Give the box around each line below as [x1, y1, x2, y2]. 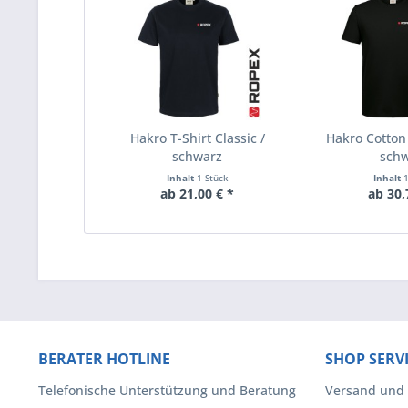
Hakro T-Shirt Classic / [129, 129, 265, 147]
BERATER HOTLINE [38, 349, 170, 369]
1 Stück [196, 171, 229, 184]
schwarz [172, 148, 223, 165]
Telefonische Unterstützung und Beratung [38, 382, 296, 399]
